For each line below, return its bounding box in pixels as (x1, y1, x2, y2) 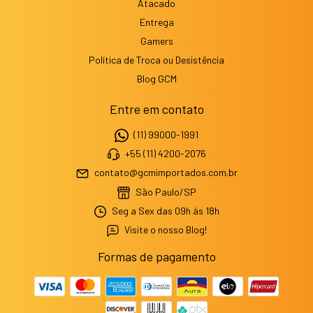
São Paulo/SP (133, 185, 196, 198)
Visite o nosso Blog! (124, 224, 208, 236)
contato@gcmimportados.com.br (94, 166, 238, 179)
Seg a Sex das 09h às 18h (110, 205, 220, 217)
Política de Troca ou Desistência (89, 53, 224, 66)
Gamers (140, 34, 173, 47)
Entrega (139, 15, 174, 28)
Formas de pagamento (97, 248, 216, 264)
